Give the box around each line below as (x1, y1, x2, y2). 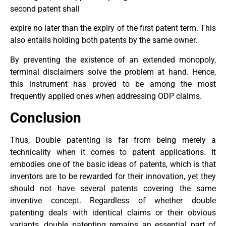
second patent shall (10, 4, 80, 14)
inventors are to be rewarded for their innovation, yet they (10, 172, 216, 182)
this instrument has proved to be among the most (10, 79, 216, 89)
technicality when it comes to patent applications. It (10, 147, 216, 157)
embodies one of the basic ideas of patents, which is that (10, 159, 216, 169)
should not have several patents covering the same (10, 184, 216, 194)
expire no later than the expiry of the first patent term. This (10, 23, 216, 33)
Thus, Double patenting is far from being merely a (10, 135, 216, 145)
